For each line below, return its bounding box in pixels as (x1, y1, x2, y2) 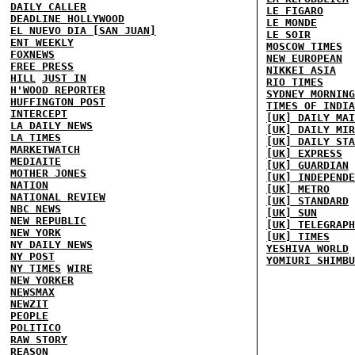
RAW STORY (10, 333, 67, 345)
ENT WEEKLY (10, 36, 74, 48)
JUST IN (42, 71, 86, 84)
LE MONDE (266, 16, 317, 29)
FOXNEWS (10, 48, 55, 60)
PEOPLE (10, 309, 48, 322)
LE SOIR (266, 28, 311, 40)
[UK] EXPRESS (266, 147, 342, 159)
